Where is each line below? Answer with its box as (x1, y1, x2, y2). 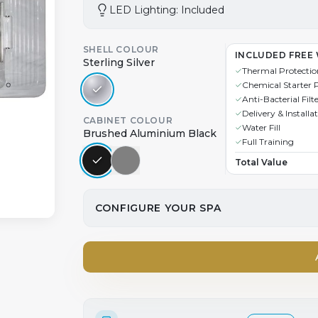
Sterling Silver (82, 55, 155, 69)
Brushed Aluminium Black (82, 126, 216, 140)
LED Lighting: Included (109, 4, 224, 16)
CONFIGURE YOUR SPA (94, 202, 221, 214)
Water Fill (241, 122, 280, 133)
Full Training (241, 136, 294, 147)
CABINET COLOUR (82, 114, 173, 126)
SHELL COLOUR (82, 43, 159, 55)
